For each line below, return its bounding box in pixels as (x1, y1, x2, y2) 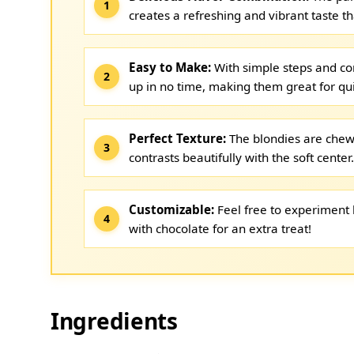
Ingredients (51, 306, 178, 336)
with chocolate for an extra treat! (129, 220, 311, 236)
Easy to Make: (129, 59, 211, 75)
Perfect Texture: (129, 130, 226, 146)
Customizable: (129, 201, 214, 217)
